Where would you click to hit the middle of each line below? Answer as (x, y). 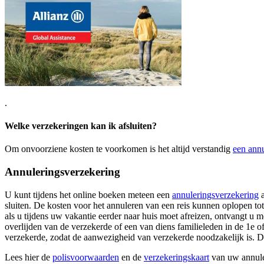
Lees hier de (29, 257)
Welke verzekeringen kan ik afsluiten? (81, 126)
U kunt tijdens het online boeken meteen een (88, 194)
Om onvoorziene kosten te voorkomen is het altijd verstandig (119, 149)
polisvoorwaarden (86, 257)
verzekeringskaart (176, 257)
